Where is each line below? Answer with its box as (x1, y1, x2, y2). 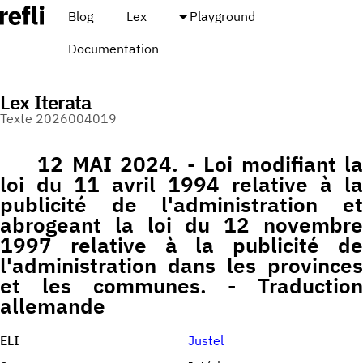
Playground (189, 8, 255, 24)
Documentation (67, 41, 159, 57)
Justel (188, 332, 224, 349)
